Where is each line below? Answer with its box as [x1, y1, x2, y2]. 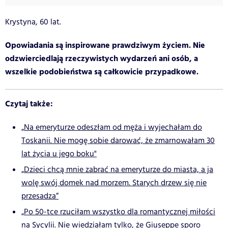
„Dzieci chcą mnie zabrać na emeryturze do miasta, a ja [21, 163, 213, 176]
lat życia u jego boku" [21, 148, 97, 160]
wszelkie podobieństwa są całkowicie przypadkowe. [5, 65, 198, 78]
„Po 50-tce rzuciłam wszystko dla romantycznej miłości [21, 206, 215, 218]
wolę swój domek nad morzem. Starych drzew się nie [21, 177, 207, 189]
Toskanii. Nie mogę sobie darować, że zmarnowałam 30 [21, 134, 215, 147]
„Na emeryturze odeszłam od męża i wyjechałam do [21, 121, 202, 133]
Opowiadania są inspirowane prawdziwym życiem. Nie [5, 39, 205, 52]
